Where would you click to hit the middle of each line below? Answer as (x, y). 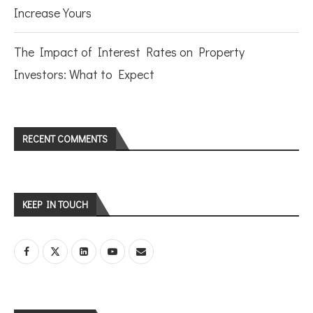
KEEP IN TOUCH (55, 204)
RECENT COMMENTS (65, 139)
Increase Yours (53, 13)
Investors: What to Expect (84, 74)
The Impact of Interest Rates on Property (129, 52)
